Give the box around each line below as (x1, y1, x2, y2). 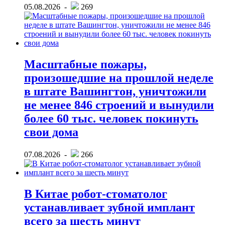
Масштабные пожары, (24, 58, 147, 71)
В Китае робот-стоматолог (24, 187, 167, 200)
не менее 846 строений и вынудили (24, 98, 214, 112)
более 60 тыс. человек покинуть (24, 112, 198, 126)
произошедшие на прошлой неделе (24, 71, 213, 85)
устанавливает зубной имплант (24, 200, 195, 214)
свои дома (24, 126, 78, 139)
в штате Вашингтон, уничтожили (24, 85, 206, 98)
